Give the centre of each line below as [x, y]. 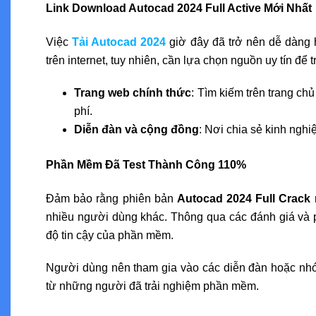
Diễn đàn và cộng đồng [136, 129]
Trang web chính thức [133, 92]
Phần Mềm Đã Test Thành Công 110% [146, 164]
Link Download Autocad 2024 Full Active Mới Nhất [179, 8]
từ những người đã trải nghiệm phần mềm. [152, 286]
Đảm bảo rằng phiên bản [111, 198]
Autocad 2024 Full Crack [244, 198]
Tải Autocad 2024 [119, 42]
